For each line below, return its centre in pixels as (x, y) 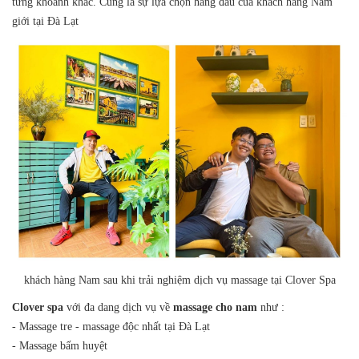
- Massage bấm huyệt (60, 345)
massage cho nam (215, 307)
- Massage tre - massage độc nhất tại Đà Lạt (111, 326)
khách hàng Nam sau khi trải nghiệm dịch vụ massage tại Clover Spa (179, 280)
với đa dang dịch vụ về (118, 307)
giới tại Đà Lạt (45, 22)
